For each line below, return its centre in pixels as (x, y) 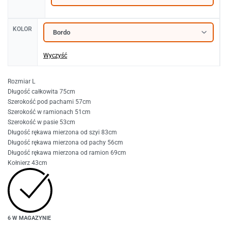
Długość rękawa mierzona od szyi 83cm (62, 132)
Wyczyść (55, 55)
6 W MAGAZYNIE (29, 218)
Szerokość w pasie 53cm (41, 122)
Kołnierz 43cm (27, 163)
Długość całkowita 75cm (41, 91)
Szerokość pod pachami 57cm (49, 102)
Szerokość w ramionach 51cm (49, 112)
